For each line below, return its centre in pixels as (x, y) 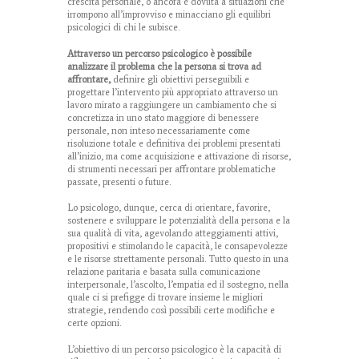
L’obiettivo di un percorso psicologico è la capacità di (174, 350)
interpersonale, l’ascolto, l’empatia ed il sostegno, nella (178, 285)
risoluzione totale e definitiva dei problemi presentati (174, 143)
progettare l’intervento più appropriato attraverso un (173, 92)
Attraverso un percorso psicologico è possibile (159, 53)
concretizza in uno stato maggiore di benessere (163, 117)
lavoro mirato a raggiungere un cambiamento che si (172, 105)
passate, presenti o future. (119, 182)
